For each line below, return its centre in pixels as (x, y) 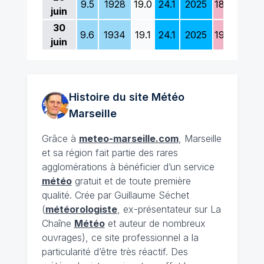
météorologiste (81, 209)
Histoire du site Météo (126, 97)
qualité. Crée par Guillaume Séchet (115, 195)
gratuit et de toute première (131, 181)
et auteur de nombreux (155, 223)
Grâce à (60, 138)
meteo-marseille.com (128, 138)
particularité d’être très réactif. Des (115, 252)
